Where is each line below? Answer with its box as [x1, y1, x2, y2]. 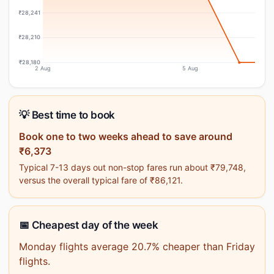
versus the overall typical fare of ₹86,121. [19, 175, 183, 185]
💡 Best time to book [19, 109, 116, 121]
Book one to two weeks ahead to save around [19, 130, 232, 143]
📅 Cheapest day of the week [19, 219, 158, 231]
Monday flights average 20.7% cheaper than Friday [19, 240, 255, 253]
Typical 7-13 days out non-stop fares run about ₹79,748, [19, 162, 246, 172]
